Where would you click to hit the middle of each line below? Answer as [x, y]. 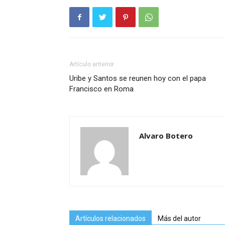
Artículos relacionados [110, 219]
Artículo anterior [92, 65]
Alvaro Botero [166, 136]
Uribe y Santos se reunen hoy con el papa [138, 79]
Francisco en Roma [101, 89]
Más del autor [179, 219]
